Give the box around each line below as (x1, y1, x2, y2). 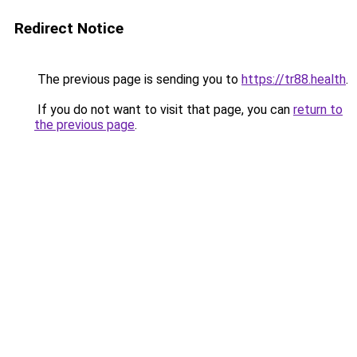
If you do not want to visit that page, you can (34, 102, 293, 117)
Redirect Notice (14, 19, 124, 37)
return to (293, 102, 343, 117)
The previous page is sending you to (34, 72, 241, 87)
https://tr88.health (241, 72, 346, 87)
